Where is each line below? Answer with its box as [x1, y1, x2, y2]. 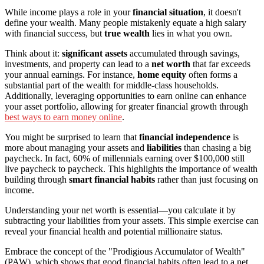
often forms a [186, 70, 237, 80]
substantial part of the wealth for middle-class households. [5, 80, 219, 91]
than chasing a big [181, 143, 251, 153]
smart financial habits [69, 174, 155, 185]
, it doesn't [203, 7, 241, 18]
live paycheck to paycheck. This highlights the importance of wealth [5, 164, 258, 174]
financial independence [139, 132, 230, 143]
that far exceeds [190, 59, 250, 70]
